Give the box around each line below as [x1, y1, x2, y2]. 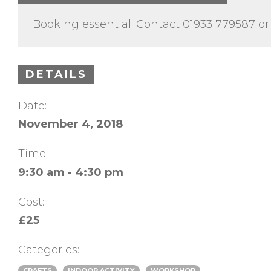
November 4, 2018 [18, 117, 123, 131]
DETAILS [25, 67, 87, 81]
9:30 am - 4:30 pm [18, 165, 123, 179]
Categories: [18, 243, 79, 256]
